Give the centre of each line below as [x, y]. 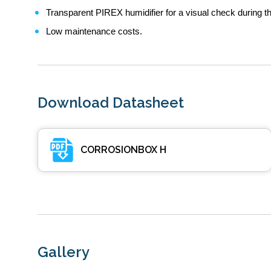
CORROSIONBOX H [123, 150]
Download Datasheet [111, 103]
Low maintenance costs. [94, 31]
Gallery [64, 252]
